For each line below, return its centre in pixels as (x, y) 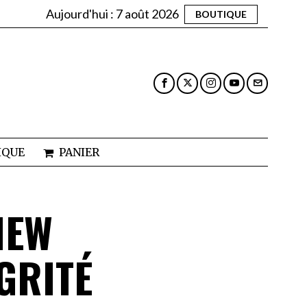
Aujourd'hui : (81, 13)
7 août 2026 (147, 13)
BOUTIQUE (221, 14)
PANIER (79, 152)
